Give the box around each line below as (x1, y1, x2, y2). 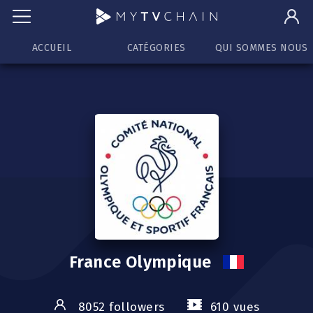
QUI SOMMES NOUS (214, 42, 308, 54)
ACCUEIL (31, 42, 72, 54)
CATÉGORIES (126, 42, 186, 54)
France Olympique (69, 252, 216, 272)
